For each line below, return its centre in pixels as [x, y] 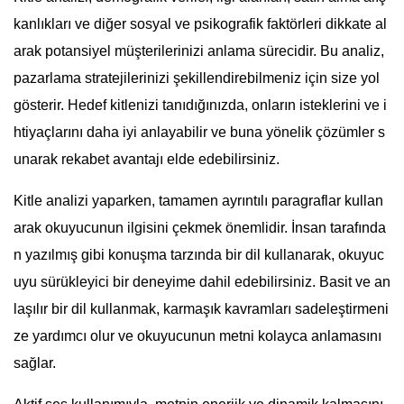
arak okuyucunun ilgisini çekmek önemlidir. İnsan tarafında [200, 228]
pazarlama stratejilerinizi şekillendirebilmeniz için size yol [197, 78]
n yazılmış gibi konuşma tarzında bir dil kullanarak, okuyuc [199, 255]
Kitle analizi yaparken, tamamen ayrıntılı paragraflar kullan [198, 201]
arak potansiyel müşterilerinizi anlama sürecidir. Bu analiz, [199, 51]
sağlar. [35, 363]
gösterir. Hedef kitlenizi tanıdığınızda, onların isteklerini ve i [200, 106]
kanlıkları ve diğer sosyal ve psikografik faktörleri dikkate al [200, 24]
